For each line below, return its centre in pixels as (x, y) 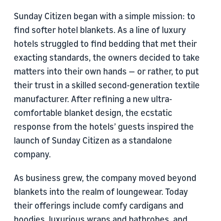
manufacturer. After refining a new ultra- (93, 99)
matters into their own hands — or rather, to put (106, 71)
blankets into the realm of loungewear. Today (101, 192)
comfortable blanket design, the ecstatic (93, 113)
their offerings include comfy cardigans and (99, 205)
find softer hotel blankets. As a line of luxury (100, 30)
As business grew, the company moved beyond (105, 178)
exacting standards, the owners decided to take (107, 57)
